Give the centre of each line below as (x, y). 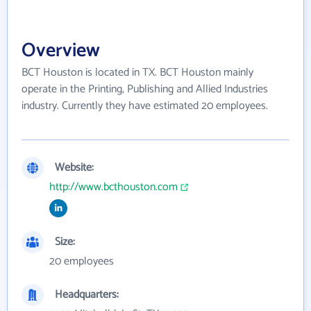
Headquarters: (87, 295)
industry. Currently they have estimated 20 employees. (145, 106)
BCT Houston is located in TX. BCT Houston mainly (137, 73)
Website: (74, 168)
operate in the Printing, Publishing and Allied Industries (145, 89)
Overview (61, 51)
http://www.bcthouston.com (114, 187)
